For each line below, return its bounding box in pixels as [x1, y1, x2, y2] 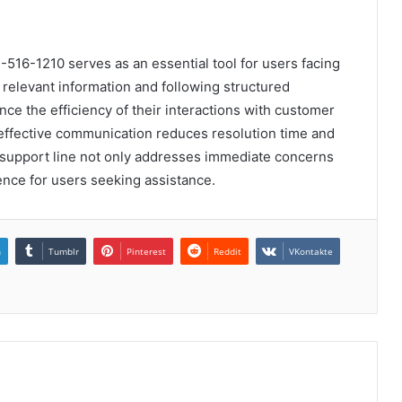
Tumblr [48, 244, 79, 258]
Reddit [214, 244, 241, 258]
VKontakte [289, 244, 333, 258]
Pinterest [127, 244, 166, 258]
